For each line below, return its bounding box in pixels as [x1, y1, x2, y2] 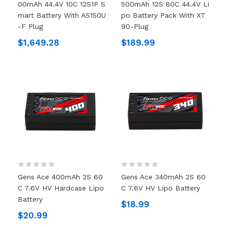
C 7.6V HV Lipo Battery [121, 183, 200, 192]
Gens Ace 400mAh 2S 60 [17, 172, 103, 181]
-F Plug [17, 22, 43, 30]
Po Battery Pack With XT [121, 11, 206, 19]
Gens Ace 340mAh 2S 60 [121, 172, 206, 181]
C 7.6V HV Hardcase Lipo [17, 183, 104, 192]
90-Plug [121, 22, 148, 30]
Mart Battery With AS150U [17, 11, 106, 19]
